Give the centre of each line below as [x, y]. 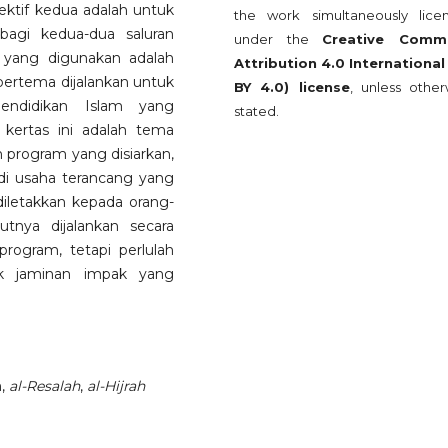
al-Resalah [44, 386]
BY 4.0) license [292, 86]
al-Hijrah [116, 386]
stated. [256, 110]
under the [278, 38]
